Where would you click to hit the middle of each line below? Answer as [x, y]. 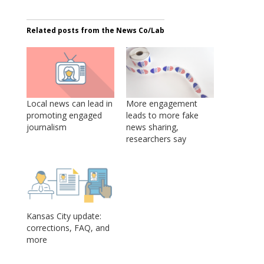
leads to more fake [162, 115]
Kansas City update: [64, 216]
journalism [46, 127]
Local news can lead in [69, 103]
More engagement [161, 103]
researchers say [156, 138]
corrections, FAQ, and [68, 227]
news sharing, [152, 127]
